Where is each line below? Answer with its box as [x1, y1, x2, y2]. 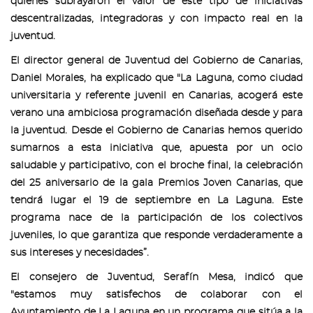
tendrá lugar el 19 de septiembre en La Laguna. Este [10, 196, 303, 205]
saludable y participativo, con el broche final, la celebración [10, 161, 303, 170]
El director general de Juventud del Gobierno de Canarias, [10, 56, 303, 66]
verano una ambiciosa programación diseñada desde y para [10, 108, 303, 118]
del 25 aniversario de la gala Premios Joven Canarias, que [10, 178, 303, 188]
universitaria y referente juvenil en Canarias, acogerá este [10, 91, 303, 101]
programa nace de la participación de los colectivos [10, 213, 303, 223]
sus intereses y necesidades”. [10, 248, 149, 258]
